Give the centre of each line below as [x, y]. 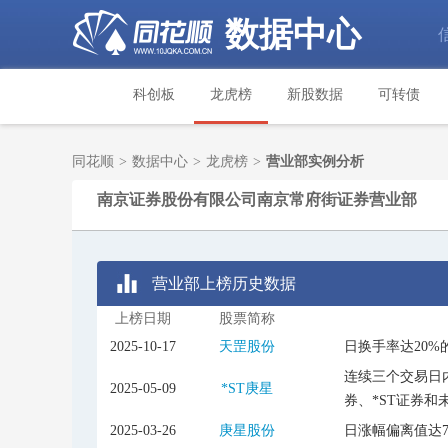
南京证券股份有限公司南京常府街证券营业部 [257, 199]
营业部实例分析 [315, 161]
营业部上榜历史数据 [224, 283]
